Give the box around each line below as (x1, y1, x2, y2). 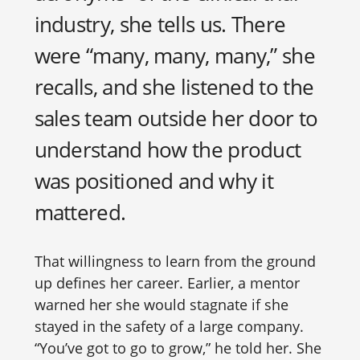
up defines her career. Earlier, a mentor (34, 273, 300, 292)
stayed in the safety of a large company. (34, 317, 304, 336)
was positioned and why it (34, 166, 274, 195)
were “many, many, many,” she (34, 41, 315, 70)
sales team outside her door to (34, 104, 318, 133)
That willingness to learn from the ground (34, 252, 316, 271)
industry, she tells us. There (34, 10, 286, 39)
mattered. (34, 198, 126, 227)
